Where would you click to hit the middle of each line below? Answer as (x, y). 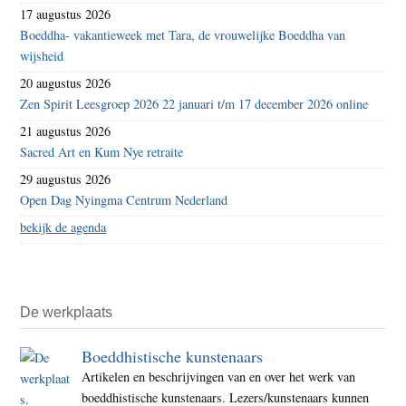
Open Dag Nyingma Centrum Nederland (124, 199)
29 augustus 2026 (66, 179)
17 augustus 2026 (66, 14)
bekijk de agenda (63, 227)
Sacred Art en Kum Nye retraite (102, 151)
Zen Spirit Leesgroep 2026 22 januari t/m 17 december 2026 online (194, 103)
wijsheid (42, 55)
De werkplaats (67, 312)
